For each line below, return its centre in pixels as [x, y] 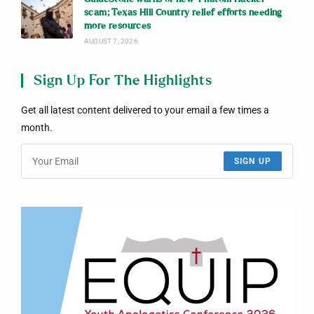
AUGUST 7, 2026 [111, 41]
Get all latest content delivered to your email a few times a [145, 110]
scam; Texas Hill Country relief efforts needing [183, 13]
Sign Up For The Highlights [123, 81]
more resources [117, 27]
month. [36, 128]
